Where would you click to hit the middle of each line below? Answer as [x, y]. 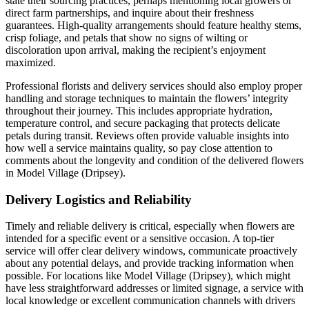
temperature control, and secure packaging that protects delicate [143, 123]
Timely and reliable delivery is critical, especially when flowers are [150, 226]
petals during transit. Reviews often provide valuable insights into [147, 135]
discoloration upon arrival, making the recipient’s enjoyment [136, 50]
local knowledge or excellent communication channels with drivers [150, 301]
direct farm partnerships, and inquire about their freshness [130, 12]
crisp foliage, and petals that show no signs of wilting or [127, 37]
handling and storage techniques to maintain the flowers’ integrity [147, 98]
